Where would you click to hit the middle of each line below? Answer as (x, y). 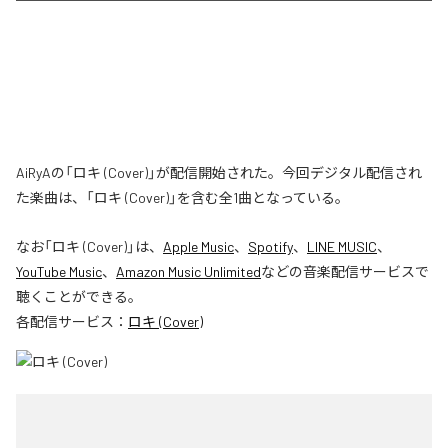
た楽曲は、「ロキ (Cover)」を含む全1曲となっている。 (182, 197)
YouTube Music (59, 271)
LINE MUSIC (342, 246)
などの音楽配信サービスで (345, 271)
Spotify (270, 246)
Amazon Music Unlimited (188, 271)
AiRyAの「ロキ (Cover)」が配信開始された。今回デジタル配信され (219, 172)
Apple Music (198, 246)
